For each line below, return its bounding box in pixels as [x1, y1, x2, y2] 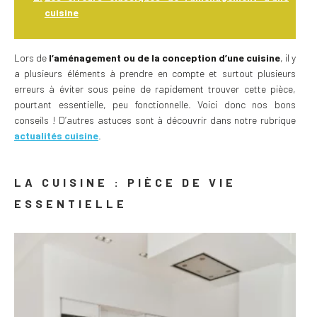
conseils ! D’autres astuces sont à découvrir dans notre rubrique [14, 113, 296, 126]
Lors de [14, 51, 49, 64]
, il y [280, 51, 296, 64]
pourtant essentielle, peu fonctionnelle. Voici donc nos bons [14, 98, 296, 110]
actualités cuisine [14, 129, 98, 142]
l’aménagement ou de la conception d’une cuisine [49, 51, 280, 64]
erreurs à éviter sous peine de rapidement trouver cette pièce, [14, 82, 296, 95]
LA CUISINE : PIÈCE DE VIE [14, 175, 236, 189]
